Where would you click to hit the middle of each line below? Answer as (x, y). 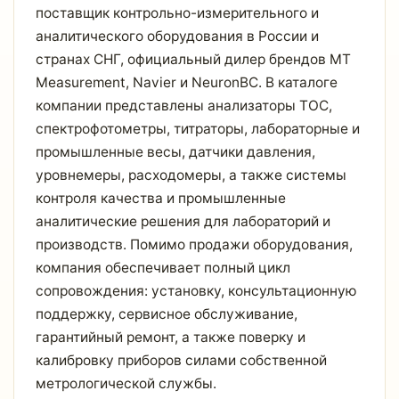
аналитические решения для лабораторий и (183, 221)
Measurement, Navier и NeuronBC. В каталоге (187, 82)
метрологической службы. (126, 383)
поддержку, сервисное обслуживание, (167, 314)
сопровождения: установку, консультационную (196, 291)
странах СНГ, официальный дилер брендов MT (193, 59)
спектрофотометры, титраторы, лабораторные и (198, 129)
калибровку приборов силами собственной (181, 360)
